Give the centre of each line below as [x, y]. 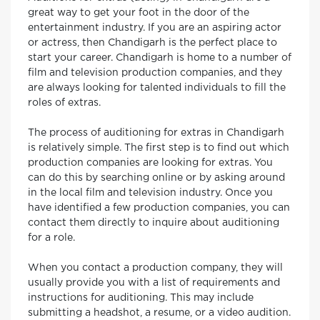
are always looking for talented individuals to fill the [157, 88]
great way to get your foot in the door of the [139, 13]
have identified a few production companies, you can [159, 208]
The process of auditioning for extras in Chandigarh [156, 133]
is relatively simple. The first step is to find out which [159, 148]
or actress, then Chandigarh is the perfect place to [152, 43]
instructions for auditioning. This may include [141, 298]
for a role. [51, 238]
